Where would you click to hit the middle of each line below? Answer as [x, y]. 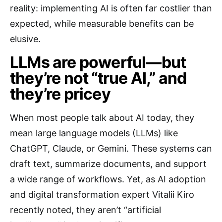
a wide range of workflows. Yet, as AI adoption [108, 179]
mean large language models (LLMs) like [94, 133]
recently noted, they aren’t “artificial [85, 210]
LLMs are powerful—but [98, 62]
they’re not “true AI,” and [98, 78]
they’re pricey [60, 94]
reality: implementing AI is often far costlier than [111, 8]
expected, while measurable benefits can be [102, 24]
